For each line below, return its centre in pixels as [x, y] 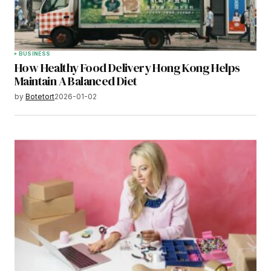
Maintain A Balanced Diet [76, 81]
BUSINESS [35, 54]
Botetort [40, 97]
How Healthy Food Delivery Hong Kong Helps [127, 68]
